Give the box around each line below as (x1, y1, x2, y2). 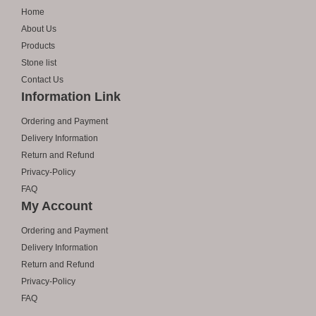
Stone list (21, 58, 56, 68)
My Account (21, 199, 92, 213)
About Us (21, 24, 56, 34)
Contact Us (21, 75, 63, 85)
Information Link (21, 90, 121, 104)
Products (21, 41, 55, 51)
